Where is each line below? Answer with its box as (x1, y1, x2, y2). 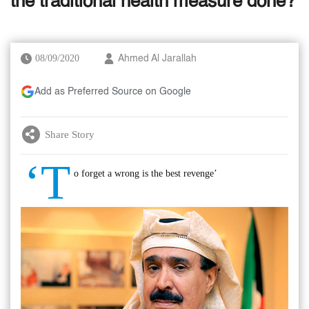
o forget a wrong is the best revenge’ (74, 168, 217, 179)
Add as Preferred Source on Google (34, 87, 191, 97)
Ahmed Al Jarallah (118, 54, 197, 63)
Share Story (45, 128, 94, 140)
